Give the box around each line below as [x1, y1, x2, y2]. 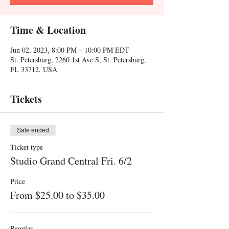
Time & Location [10, 22, 86, 37]
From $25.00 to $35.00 [10, 188, 105, 202]
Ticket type [10, 142, 43, 152]
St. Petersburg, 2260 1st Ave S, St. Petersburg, [10, 55, 146, 64]
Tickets [10, 91, 42, 106]
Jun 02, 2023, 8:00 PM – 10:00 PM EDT [10, 45, 129, 55]
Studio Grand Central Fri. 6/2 [10, 154, 132, 168]
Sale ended [17, 127, 49, 134]
